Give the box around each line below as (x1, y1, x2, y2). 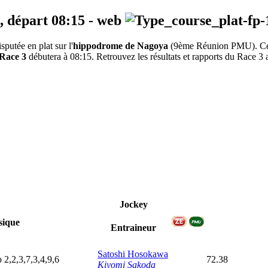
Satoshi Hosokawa (98, 249, 168, 260)
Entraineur (111, 223, 156, 233)
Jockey (119, 199, 148, 210)
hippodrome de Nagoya (73, 41, 168, 51)
